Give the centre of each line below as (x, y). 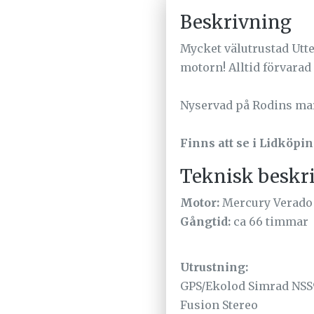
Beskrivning (236, 22)
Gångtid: (205, 222)
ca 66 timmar (269, 222)
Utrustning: (214, 267)
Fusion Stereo (219, 305)
